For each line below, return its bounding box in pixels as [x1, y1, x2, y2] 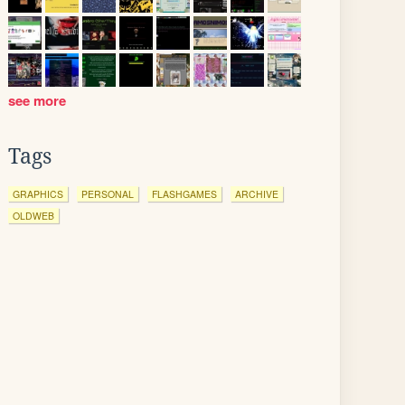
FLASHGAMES [152, 187, 217, 201]
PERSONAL [81, 187, 134, 201]
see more [8, 90, 70, 110]
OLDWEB [13, 209, 54, 222]
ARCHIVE [235, 187, 278, 201]
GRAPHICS [13, 187, 63, 201]
